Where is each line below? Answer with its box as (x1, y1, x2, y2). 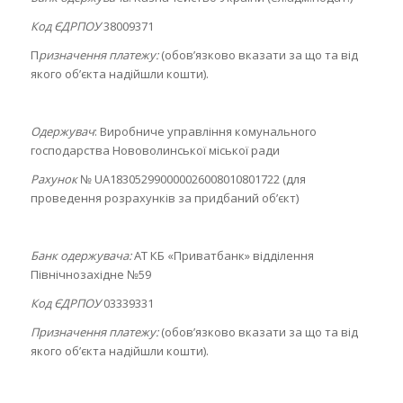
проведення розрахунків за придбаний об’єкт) (30, 190, 299, 207)
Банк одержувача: (30, 247, 131, 264)
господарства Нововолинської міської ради (30, 142, 280, 159)
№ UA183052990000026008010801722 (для (76, 171, 306, 188)
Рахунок (30, 171, 77, 188)
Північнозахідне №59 (30, 266, 151, 283)
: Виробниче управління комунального (94, 123, 317, 140)
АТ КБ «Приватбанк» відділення (130, 247, 314, 264)
